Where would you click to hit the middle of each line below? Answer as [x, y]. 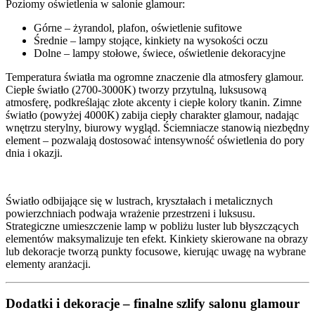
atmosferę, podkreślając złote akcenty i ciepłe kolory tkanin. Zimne [154, 102]
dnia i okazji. [34, 153]
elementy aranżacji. [48, 264]
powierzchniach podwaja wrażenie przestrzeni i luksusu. [130, 213]
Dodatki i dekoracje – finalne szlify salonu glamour [153, 304]
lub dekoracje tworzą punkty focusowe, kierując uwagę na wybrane [156, 251]
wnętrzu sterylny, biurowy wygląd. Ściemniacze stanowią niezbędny [157, 127]
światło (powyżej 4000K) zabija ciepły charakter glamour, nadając [152, 115]
